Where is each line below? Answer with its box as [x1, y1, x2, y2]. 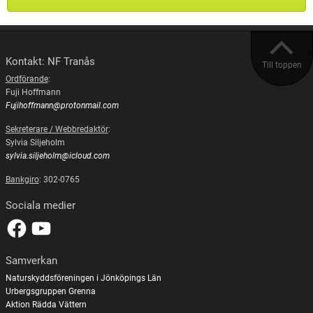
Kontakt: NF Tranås [5, 54, 95, 68]
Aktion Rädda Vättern [5, 300, 87, 310]
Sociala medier [5, 199, 75, 212]
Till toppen [262, 59, 302, 70]
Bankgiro [5, 175, 39, 185]
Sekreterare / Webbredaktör [5, 124, 108, 135]
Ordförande [5, 74, 48, 85]
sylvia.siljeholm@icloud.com [5, 151, 110, 161]
